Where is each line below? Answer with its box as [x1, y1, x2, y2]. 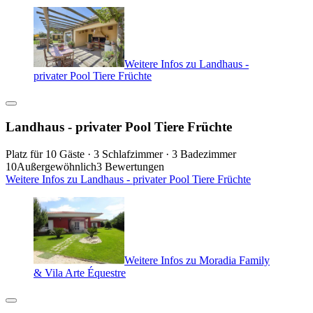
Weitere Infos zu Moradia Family [124, 254, 270, 266]
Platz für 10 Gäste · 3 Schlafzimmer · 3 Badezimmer [6, 147, 236, 160]
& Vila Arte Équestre [34, 266, 126, 279]
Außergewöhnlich [17, 160, 96, 173]
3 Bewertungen [96, 160, 164, 173]
